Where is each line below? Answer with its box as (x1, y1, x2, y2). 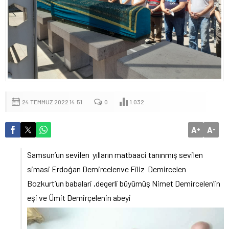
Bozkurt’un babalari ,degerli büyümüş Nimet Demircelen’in (27, 178, 220, 188)
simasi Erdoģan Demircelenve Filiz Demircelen (27, 164, 186, 174)
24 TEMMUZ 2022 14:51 (22, 98, 82, 105)
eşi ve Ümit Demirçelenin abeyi (27, 192, 131, 202)
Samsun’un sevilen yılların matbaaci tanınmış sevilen (27, 149, 203, 159)
